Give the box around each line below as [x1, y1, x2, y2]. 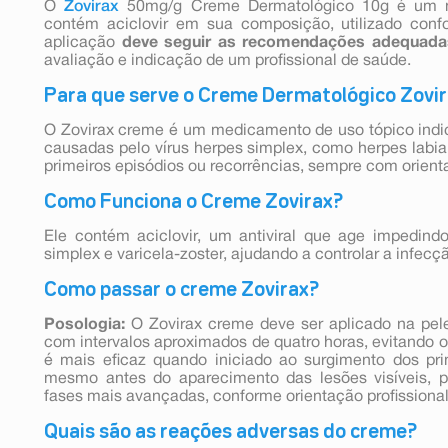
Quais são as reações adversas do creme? [44, 422, 417, 441]
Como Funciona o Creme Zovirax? [44, 192, 343, 211]
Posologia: [44, 317, 125, 332]
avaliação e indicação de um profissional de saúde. [44, 53, 411, 68]
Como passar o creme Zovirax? [44, 280, 319, 299]
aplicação [44, 35, 115, 50]
